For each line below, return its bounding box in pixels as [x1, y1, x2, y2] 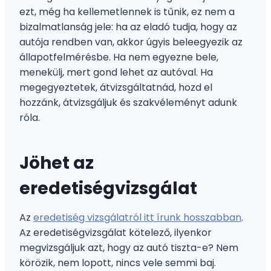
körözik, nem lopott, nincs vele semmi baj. [19, 255, 216, 270]
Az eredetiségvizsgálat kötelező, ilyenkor [19, 225, 212, 240]
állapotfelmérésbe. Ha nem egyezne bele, [19, 50, 218, 64]
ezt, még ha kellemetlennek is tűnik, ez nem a [19, 4, 235, 19]
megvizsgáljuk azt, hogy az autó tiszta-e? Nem [19, 240, 238, 255]
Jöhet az [19, 151, 94, 175]
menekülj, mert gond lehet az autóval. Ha [19, 65, 213, 79]
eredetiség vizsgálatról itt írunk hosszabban [33, 210, 241, 224]
